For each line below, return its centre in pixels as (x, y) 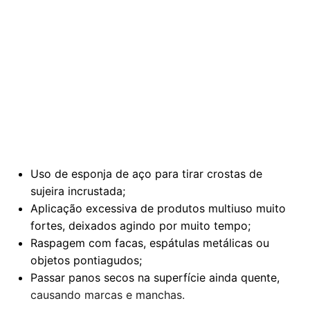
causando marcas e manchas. (108, 295)
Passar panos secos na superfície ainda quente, (155, 278)
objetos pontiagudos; (86, 261)
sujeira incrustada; (78, 191)
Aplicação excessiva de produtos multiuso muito (158, 209)
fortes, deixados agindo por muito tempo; (140, 226)
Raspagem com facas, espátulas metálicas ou (150, 243)
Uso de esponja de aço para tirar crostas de (146, 174)
